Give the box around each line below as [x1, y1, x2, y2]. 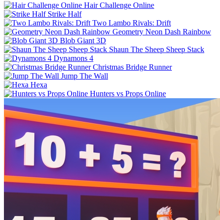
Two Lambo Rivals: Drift [92, 18, 171, 27]
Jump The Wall [61, 71, 108, 80]
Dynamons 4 [54, 54, 93, 62]
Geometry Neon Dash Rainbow [112, 27, 211, 36]
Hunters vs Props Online [90, 89, 166, 98]
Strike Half [48, 9, 82, 18]
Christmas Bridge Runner [93, 62, 172, 71]
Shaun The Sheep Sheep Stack [109, 45, 204, 54]
